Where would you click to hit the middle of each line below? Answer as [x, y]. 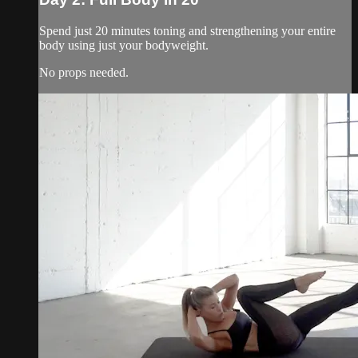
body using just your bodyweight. [124, 45]
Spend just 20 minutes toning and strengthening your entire [187, 30]
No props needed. [84, 72]
